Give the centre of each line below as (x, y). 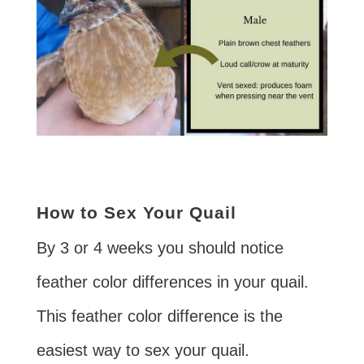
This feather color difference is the (159, 316)
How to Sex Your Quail (136, 212)
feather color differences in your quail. (172, 282)
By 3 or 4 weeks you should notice (160, 247)
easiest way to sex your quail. (143, 350)
